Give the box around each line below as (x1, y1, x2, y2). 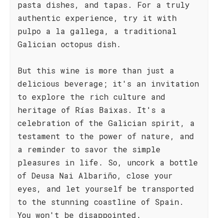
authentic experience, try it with (18, 13, 177, 23)
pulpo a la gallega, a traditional (18, 26, 177, 36)
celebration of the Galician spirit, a (18, 118, 195, 128)
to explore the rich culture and (18, 91, 165, 102)
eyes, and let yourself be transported (18, 183, 194, 194)
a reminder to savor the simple (18, 144, 161, 154)
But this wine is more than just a (18, 65, 174, 75)
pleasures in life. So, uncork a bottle (18, 157, 198, 167)
